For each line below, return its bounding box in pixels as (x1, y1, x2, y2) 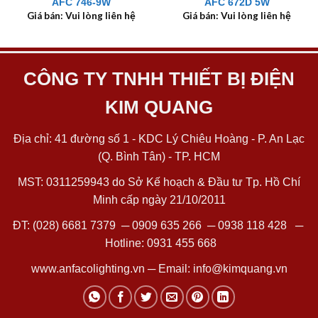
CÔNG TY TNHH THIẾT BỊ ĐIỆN (23, 69, 295, 89)
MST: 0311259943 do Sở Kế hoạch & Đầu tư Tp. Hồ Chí (18, 175, 300, 188)
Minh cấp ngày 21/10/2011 (92, 193, 226, 206)
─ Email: (144, 263, 193, 275)
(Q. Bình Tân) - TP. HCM (98, 150, 220, 163)
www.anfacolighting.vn (31, 263, 145, 275)
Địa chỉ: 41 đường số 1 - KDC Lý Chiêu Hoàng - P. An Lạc (13, 132, 305, 145)
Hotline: (102, 237, 147, 249)
